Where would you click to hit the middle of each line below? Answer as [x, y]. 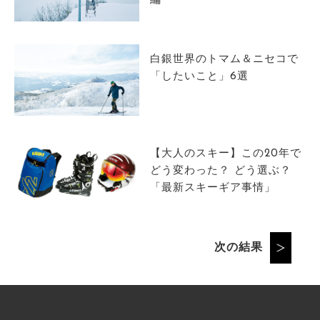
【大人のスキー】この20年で [225, 154]
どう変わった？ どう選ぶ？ [220, 171]
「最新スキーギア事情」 [212, 188]
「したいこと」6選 [199, 77]
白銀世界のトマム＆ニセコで [224, 60]
